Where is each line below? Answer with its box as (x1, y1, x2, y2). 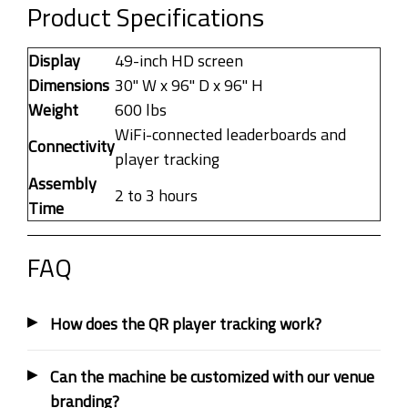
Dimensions (28, 73, 109, 98)
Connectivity (28, 134, 115, 159)
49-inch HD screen (115, 48, 243, 74)
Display (28, 48, 80, 74)
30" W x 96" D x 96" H (115, 73, 263, 98)
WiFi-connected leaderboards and (115, 122, 346, 148)
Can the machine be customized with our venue (50, 364, 374, 390)
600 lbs (115, 97, 167, 123)
